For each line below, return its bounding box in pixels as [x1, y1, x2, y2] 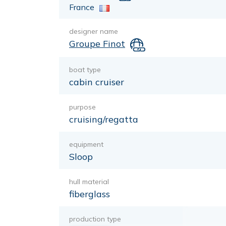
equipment [69, 139, 103, 149]
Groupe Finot [69, 38, 125, 50]
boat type [69, 65, 101, 74]
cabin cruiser [69, 76, 124, 88]
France [69, 2, 94, 13]
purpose [69, 102, 96, 111]
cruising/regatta [69, 113, 138, 125]
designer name [69, 27, 118, 36]
